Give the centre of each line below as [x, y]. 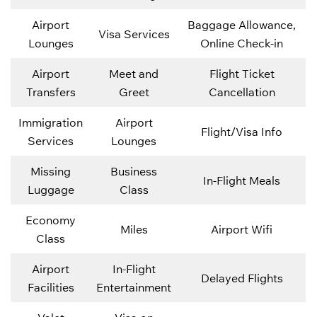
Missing [51, 171]
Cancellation [242, 92]
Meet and [134, 73]
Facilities [51, 287]
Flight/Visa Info [242, 131]
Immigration [51, 122]
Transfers [51, 92]
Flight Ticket [242, 73]
